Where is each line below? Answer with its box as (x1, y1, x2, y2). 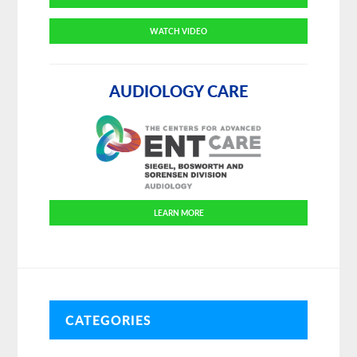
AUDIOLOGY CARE (109, 80, 248, 103)
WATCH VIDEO (150, 25, 207, 37)
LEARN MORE (153, 207, 204, 219)
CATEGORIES (65, 311, 152, 330)
